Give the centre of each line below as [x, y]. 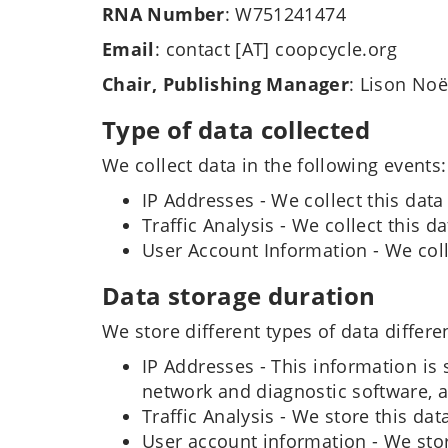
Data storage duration [239, 295]
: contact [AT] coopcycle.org [275, 49]
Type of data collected [236, 129]
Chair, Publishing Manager [225, 84]
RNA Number [163, 14]
